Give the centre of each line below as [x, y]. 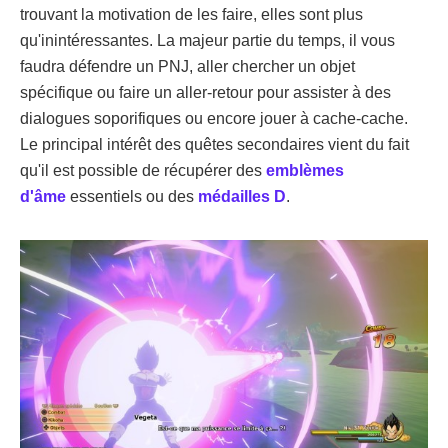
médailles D [242, 196]
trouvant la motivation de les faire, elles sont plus [191, 14]
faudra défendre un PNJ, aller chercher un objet [187, 66]
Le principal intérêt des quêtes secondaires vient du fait [214, 144]
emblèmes [305, 170]
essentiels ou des [132, 196]
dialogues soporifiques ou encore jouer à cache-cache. [214, 118]
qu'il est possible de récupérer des [143, 170]
